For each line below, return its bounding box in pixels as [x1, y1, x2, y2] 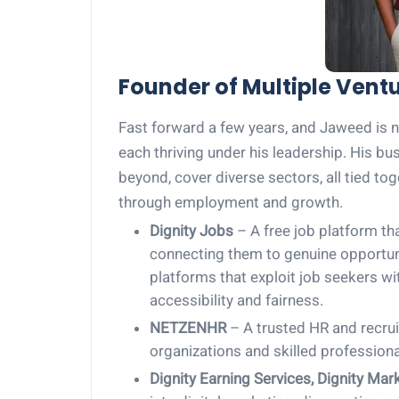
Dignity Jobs [150, 222, 233, 240]
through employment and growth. [118, 193, 343, 211]
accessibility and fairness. [150, 291, 323, 309]
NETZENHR [150, 319, 226, 337]
